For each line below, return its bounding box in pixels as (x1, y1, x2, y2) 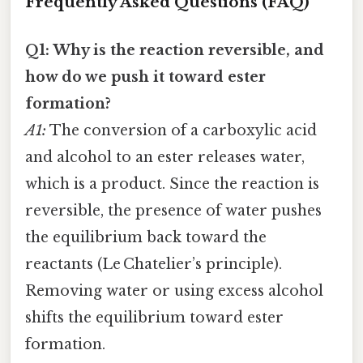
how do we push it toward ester (25, 68, 266, 87)
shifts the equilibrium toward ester (25, 309, 284, 327)
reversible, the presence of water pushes (25, 202, 322, 220)
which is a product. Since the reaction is (25, 175, 319, 194)
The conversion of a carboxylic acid (46, 122, 317, 140)
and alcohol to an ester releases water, (25, 148, 305, 167)
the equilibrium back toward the (25, 228, 267, 247)
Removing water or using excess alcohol (25, 282, 323, 301)
